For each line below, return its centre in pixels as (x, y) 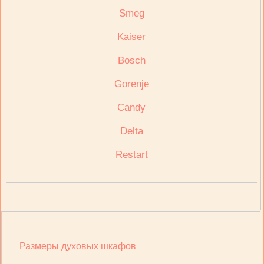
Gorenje (131, 84)
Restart (131, 155)
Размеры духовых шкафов (78, 246)
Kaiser (132, 37)
